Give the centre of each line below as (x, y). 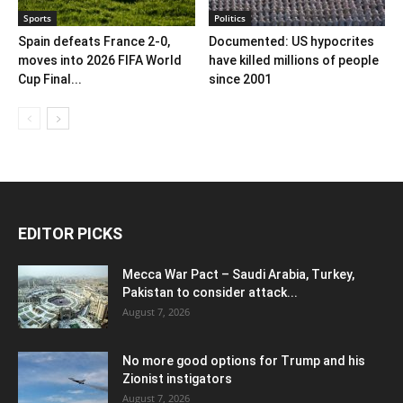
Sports (37, 18)
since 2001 (240, 79)
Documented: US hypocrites (291, 41)
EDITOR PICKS (70, 233)
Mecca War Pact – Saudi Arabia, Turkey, (238, 274)
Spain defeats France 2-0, (94, 41)
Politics (229, 18)
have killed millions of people (293, 60)
